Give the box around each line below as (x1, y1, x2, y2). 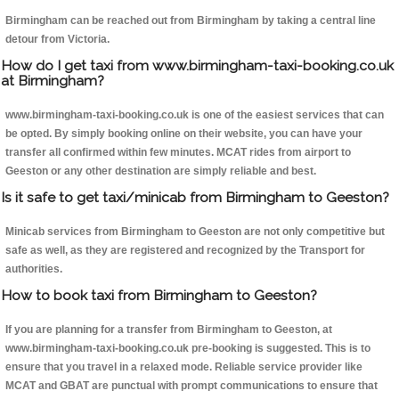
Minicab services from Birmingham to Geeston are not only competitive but (5, 225, 385, 239)
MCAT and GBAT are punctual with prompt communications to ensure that (5, 379, 378, 393)
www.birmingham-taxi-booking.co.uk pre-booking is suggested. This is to (5, 342, 370, 355)
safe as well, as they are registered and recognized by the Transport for (5, 244, 365, 257)
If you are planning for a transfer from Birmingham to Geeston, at (5, 323, 332, 337)
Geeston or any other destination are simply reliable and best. (5, 165, 316, 178)
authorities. (5, 263, 62, 276)
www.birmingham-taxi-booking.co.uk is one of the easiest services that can (5, 109, 384, 122)
